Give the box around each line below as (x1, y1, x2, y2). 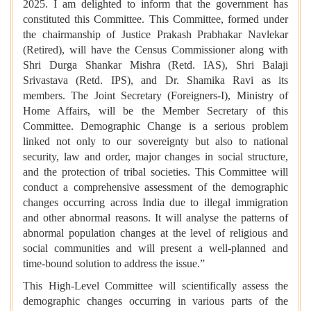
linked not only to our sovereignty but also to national (23, 135, 288, 148)
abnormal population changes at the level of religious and (23, 227, 288, 239)
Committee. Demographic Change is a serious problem (23, 120, 288, 133)
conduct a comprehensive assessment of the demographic (23, 181, 288, 194)
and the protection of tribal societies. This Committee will (23, 166, 288, 178)
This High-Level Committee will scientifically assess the (23, 280, 288, 292)
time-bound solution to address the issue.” (23, 258, 205, 270)
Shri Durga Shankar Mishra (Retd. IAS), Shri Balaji (23, 59, 288, 72)
